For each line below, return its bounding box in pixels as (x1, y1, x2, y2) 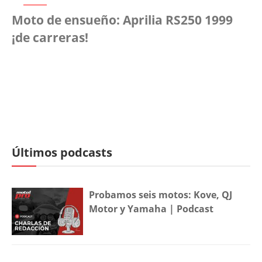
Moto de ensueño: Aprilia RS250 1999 (12, 11, 233, 28)
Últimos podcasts (12, 144, 112, 160)
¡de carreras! (12, 29, 88, 46)
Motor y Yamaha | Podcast (89, 202, 214, 215)
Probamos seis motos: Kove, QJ (89, 188, 233, 201)
